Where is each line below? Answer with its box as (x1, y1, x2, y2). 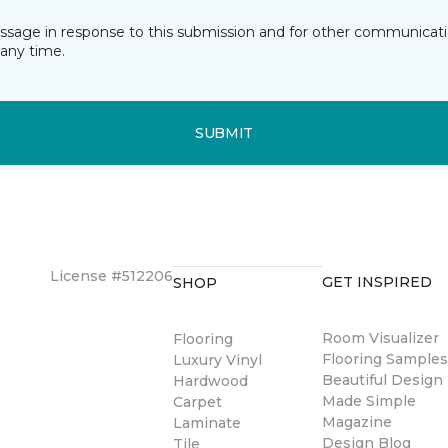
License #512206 (50, 267, 173, 285)
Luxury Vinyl (173, 351, 262, 369)
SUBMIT (194, 123, 254, 142)
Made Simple (322, 392, 417, 410)
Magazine (322, 413, 393, 431)
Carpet (173, 393, 222, 411)
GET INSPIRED (322, 273, 433, 291)
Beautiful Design (322, 371, 444, 389)
